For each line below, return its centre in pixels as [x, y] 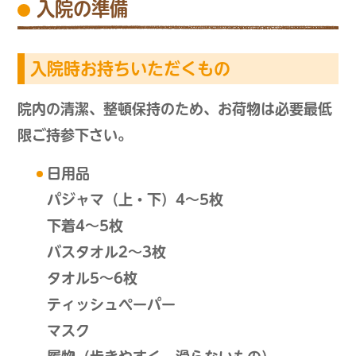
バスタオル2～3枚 [106, 252]
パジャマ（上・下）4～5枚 [135, 200]
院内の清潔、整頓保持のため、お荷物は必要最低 [175, 109]
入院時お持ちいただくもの [131, 69]
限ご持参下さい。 [75, 135]
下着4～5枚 [85, 226]
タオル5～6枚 [92, 279]
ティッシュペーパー [111, 305]
